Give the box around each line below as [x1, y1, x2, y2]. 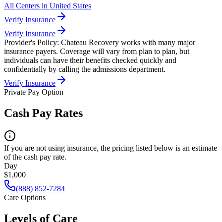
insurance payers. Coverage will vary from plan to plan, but [4, 47, 189, 56]
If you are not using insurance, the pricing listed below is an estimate [4, 144, 217, 153]
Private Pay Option [4, 88, 63, 97]
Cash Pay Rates [4, 107, 83, 120]
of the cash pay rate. [4, 153, 66, 162]
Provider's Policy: [4, 38, 59, 47]
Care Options [4, 193, 46, 202]
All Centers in [4, 1, 50, 10]
